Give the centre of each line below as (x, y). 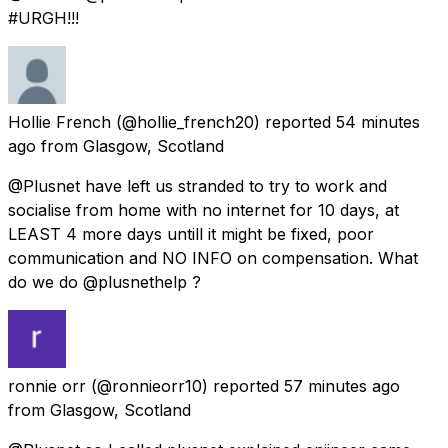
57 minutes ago (342, 385)
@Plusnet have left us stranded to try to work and (197, 185)
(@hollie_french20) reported (223, 121)
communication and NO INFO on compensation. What (213, 257)
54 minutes (378, 121)
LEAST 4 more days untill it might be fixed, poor (191, 233)
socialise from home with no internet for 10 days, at (203, 209)
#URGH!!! (43, 17)
